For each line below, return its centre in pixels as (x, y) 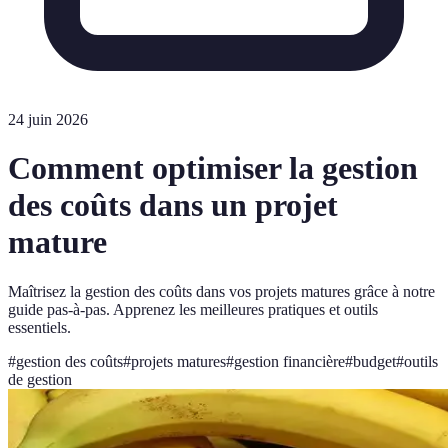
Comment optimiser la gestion (213, 168)
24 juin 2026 (48, 119)
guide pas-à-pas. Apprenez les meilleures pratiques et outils (193, 309)
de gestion (40, 379)
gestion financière (289, 361)
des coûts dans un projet (173, 205)
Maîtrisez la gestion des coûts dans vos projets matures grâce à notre (221, 291)
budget (374, 361)
